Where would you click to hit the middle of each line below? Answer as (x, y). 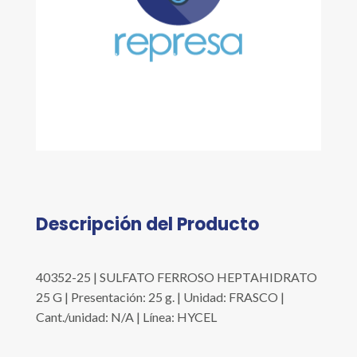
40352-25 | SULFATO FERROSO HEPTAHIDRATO (176, 277)
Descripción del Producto (147, 225)
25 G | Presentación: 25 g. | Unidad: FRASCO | (160, 297)
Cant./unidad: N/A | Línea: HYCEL (126, 317)
